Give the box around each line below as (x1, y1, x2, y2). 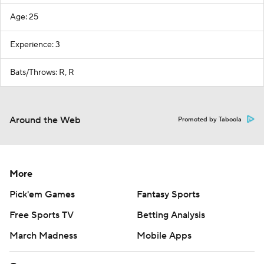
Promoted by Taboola (178, 115, 242, 124)
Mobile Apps (137, 229, 192, 242)
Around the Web (9, 114, 81, 126)
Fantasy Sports (137, 188, 200, 200)
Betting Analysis (137, 209, 205, 221)
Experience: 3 (10, 39, 60, 50)
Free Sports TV (9, 209, 74, 221)
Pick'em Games (9, 188, 75, 200)
